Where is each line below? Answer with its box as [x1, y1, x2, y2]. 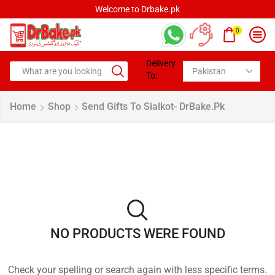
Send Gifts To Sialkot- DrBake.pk [82, 101, 225, 113]
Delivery [146, 58, 176, 69]
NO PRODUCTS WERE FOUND [50, 225, 225, 242]
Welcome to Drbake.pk [88, 4, 174, 14]
